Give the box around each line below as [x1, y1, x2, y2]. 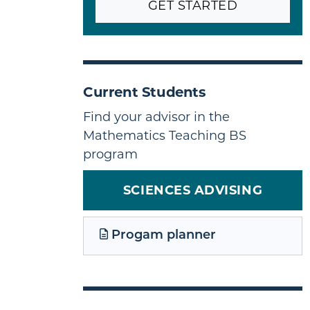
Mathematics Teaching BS [83, 127, 246, 143]
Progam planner [107, 229, 216, 243]
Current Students [83, 83, 206, 100]
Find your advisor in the [83, 109, 230, 125]
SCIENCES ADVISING [122, 182, 263, 198]
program [83, 146, 138, 162]
